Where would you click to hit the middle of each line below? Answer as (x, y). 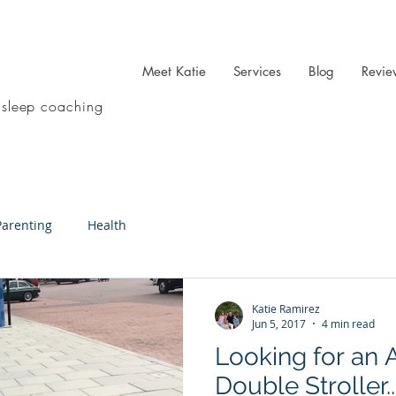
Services (257, 71)
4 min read (348, 324)
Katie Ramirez (286, 308)
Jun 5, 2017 (279, 324)
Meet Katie (174, 71)
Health (107, 225)
